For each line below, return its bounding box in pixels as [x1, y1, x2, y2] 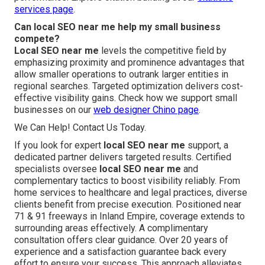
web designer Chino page [93, 104, 199, 115]
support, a [185, 139, 228, 151]
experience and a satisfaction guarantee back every [14, 245, 227, 257]
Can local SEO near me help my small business [14, 21, 221, 33]
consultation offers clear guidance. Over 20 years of [14, 234, 228, 245]
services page [14, 3, 73, 15]
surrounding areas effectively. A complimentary [14, 222, 208, 234]
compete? [14, 33, 60, 44]
